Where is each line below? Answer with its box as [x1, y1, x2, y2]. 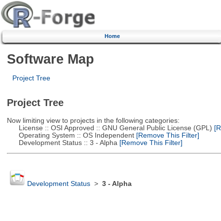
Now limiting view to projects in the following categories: [6, 116, 180, 124]
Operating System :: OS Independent [6, 131, 134, 139]
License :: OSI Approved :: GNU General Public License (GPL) [6, 124, 212, 132]
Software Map [6, 51, 94, 67]
